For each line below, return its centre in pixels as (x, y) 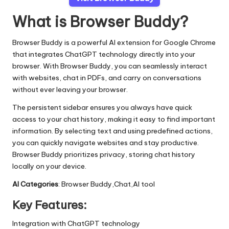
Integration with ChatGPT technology (76, 223)
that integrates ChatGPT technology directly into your (104, 54)
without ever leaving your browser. (70, 89)
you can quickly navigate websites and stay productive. (106, 142)
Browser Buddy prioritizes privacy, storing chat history (104, 154)
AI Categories (35, 184)
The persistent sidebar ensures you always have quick (102, 107)
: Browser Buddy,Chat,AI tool (107, 184)
